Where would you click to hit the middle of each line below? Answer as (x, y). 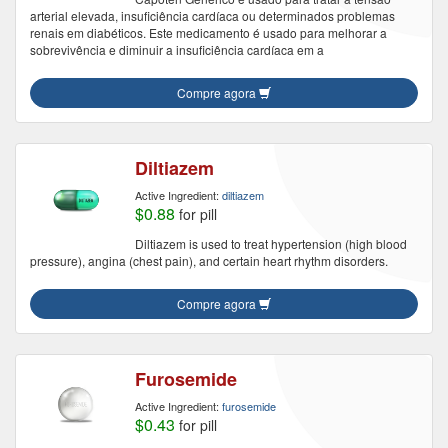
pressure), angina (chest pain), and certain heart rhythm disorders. (209, 260)
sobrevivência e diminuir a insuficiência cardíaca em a (177, 49)
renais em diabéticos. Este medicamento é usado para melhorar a (208, 32)
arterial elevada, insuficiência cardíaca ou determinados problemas (212, 15)
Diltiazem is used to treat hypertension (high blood (271, 243)
